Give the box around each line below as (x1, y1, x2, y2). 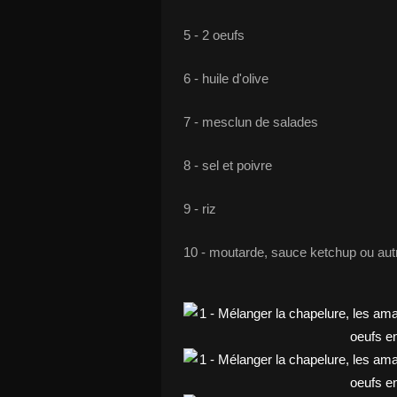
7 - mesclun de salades (183, 114, 318, 129)
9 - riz (183, 201, 216, 216)
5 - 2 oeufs (183, 27, 245, 43)
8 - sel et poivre (183, 158, 272, 173)
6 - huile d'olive (183, 71, 269, 86)
